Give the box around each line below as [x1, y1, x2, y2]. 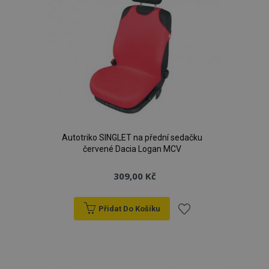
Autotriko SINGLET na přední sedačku [61, 133, 202, 142]
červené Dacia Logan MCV [82, 144, 181, 154]
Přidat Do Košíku [98, 204, 160, 213]
